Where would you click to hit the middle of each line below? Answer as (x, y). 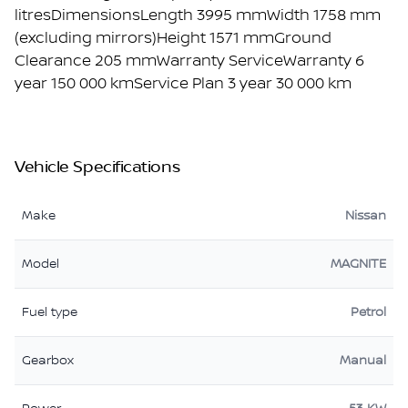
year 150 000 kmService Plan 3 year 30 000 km (183, 84)
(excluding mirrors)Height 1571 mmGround (173, 39)
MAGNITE (358, 265)
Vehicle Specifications (97, 168)
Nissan (366, 216)
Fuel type (50, 313)
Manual (363, 361)
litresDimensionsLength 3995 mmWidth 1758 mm (198, 16)
